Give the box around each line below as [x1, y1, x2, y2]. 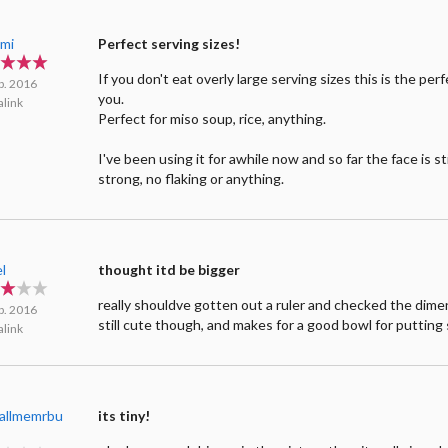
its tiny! [98, 407, 151, 425]
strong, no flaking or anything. [98, 170, 285, 188]
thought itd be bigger [98, 261, 241, 279]
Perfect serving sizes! [98, 35, 241, 53]
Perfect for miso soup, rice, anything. [98, 110, 327, 128]
